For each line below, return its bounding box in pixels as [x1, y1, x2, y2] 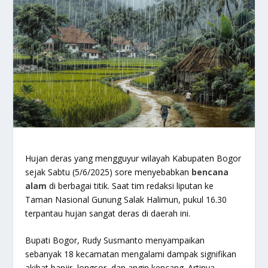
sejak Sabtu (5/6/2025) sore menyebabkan [25, 166, 192, 178]
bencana [191, 166, 229, 178]
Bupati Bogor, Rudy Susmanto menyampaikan [25, 234, 205, 246]
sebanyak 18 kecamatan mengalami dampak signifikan [25, 248, 237, 260]
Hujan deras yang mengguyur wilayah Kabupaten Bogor [25, 152, 242, 164]
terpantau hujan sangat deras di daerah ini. [25, 207, 191, 219]
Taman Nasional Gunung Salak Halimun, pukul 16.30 [25, 193, 227, 205]
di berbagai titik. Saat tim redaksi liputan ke [47, 179, 214, 191]
